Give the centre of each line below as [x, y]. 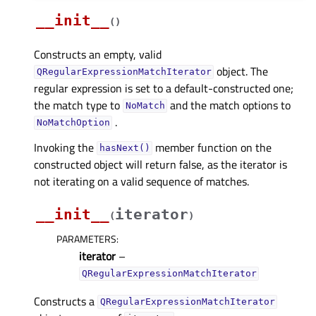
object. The [241, 71]
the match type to [78, 105]
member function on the [212, 147]
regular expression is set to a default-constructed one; [164, 88]
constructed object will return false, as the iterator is [160, 164]
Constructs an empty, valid [98, 54]
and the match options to [229, 105]
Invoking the [65, 147]
